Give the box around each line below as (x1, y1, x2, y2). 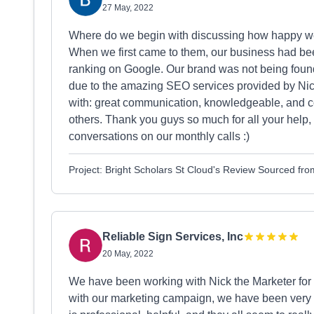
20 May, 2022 (102, 249, 153, 259)
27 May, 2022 (102, 3, 153, 13)
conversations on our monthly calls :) (69, 130, 250, 142)
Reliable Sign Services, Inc (102, 231, 243, 243)
